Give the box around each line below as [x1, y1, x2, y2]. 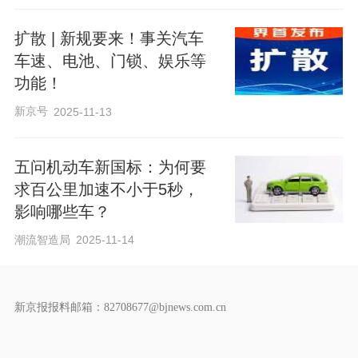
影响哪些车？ [14, 203, 110, 221]
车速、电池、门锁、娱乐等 [14, 52, 206, 70]
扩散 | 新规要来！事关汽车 [14, 30, 204, 48]
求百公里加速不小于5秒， [14, 181, 199, 198]
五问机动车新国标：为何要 [14, 158, 206, 176]
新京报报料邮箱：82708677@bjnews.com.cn [14, 300, 226, 313]
